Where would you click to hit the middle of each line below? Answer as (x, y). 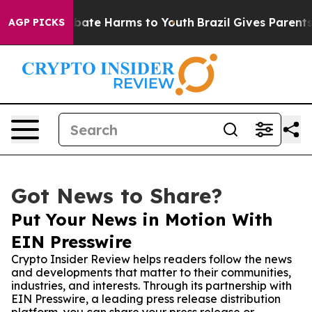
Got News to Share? (117, 196)
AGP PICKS (37, 22)
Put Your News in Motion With (142, 219)
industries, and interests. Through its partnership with (151, 286)
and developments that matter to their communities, (151, 272)
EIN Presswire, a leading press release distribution (146, 299)
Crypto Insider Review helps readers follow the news (151, 259)
